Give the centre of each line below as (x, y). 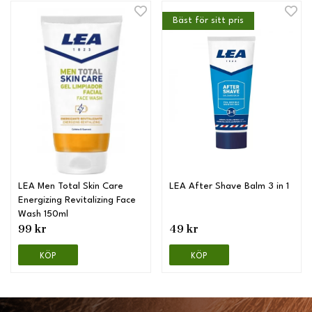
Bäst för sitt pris (208, 21)
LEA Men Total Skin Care (71, 187)
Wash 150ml (43, 214)
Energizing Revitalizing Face (77, 201)
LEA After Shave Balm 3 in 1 (229, 187)
